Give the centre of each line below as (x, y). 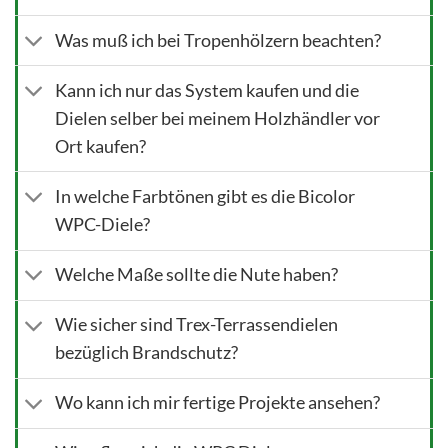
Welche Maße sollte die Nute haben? (197, 275)
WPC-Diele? (103, 224)
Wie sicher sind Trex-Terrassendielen (197, 325)
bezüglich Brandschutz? (147, 353)
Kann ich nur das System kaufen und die (207, 90)
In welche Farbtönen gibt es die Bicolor (205, 196)
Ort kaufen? (101, 146)
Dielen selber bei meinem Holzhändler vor (218, 118)
